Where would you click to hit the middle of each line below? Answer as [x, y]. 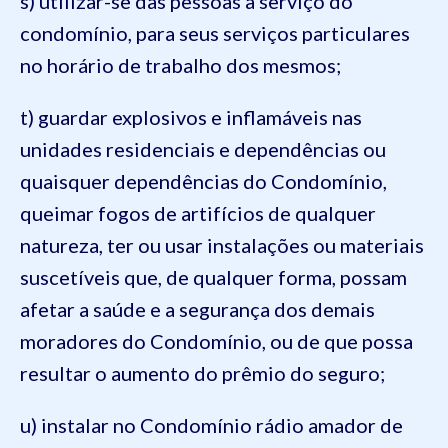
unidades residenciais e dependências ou [203, 149]
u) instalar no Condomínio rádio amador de [211, 425]
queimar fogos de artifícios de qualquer [198, 213]
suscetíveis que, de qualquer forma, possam [213, 277]
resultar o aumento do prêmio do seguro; [202, 373]
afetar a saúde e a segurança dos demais [197, 309]
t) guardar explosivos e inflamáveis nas [191, 117]
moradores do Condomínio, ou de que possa [216, 341]
